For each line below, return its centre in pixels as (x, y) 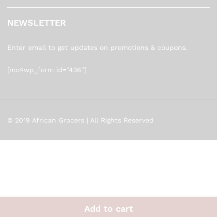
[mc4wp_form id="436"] (47, 70)
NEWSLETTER (37, 23)
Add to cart (108, 209)
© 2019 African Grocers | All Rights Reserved (80, 120)
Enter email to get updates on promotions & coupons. (97, 48)
